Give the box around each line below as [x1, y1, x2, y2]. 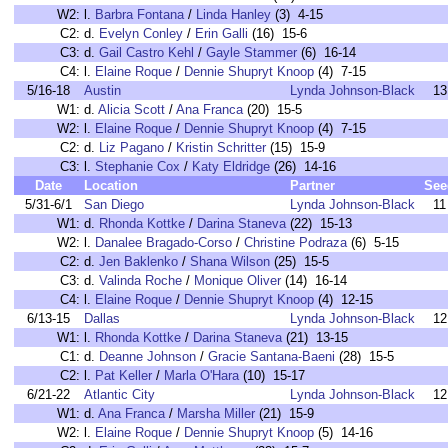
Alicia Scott [98, 102, 165, 117]
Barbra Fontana [95, 7, 184, 22]
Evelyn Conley [99, 26, 183, 41]
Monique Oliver [194, 273, 281, 288]
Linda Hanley [196, 7, 271, 22]
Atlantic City [84, 387, 155, 402]
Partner [290, 178, 335, 193]
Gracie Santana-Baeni [208, 349, 335, 364]
